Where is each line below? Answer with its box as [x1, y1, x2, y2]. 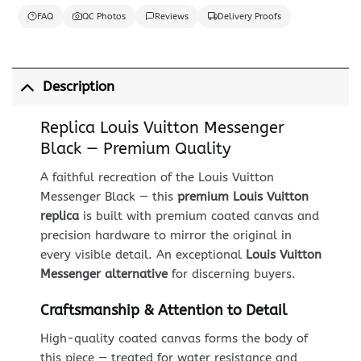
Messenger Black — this [39, 189, 177, 204]
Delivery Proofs [217, 10, 281, 22]
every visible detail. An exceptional [39, 247, 246, 262]
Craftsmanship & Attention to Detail [39, 301, 287, 320]
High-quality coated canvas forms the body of [39, 331, 308, 346]
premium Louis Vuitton [176, 189, 309, 204]
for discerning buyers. [167, 266, 296, 281]
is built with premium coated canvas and [78, 208, 319, 223]
